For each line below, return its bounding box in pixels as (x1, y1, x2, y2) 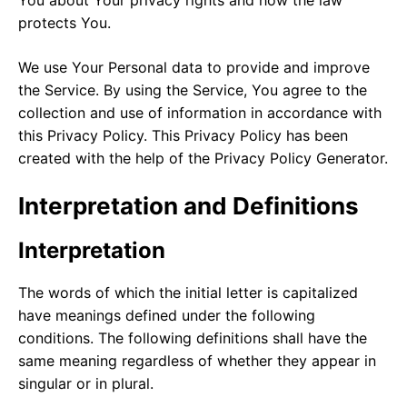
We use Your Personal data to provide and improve (18, 57, 370, 76)
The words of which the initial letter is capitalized (18, 283, 358, 302)
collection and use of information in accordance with (18, 103, 382, 122)
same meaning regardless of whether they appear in (18, 351, 376, 370)
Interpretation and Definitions (18, 191, 359, 220)
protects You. (18, 13, 111, 32)
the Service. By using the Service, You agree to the (18, 80, 367, 99)
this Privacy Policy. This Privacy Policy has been (18, 125, 348, 144)
